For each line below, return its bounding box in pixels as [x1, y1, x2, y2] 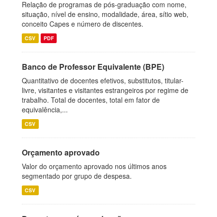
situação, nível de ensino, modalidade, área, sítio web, [22, 9, 188, 19]
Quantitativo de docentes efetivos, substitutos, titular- [22, 76, 184, 85]
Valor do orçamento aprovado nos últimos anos [22, 161, 167, 171]
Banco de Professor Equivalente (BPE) [22, 61, 164, 72]
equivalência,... [22, 105, 68, 114]
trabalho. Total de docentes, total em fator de [22, 95, 160, 105]
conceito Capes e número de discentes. [22, 19, 143, 29]
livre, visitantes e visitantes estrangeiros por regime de [22, 85, 188, 95]
